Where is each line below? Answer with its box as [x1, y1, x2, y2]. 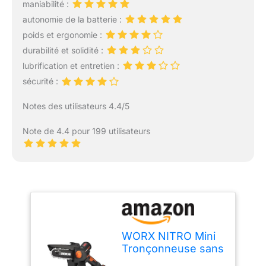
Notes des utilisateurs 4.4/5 [22, 100, 129, 111]
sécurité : [22, 76, 61, 87]
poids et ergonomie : [22, 29, 104, 40]
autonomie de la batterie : [22, 14, 124, 24]
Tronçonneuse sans [122, 242, 224, 255]
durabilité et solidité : [22, 45, 106, 56]
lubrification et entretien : [22, 61, 122, 71]
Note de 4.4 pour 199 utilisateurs [22, 125, 150, 136]
